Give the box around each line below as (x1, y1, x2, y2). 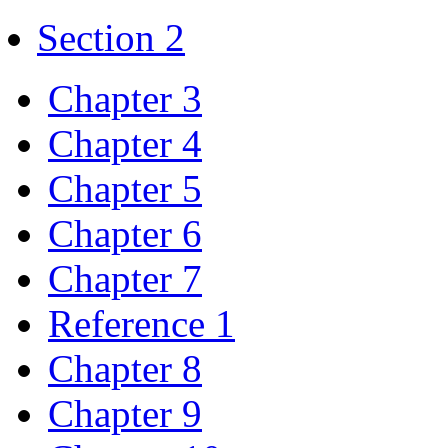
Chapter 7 (48, 256, 202, 300)
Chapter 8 (48, 346, 202, 390)
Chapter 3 (48, 76, 202, 120)
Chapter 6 (48, 211, 202, 255)
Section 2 (37, 15, 185, 59)
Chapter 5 (48, 166, 202, 210)
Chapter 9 (48, 391, 202, 435)
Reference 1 (48, 301, 235, 345)
